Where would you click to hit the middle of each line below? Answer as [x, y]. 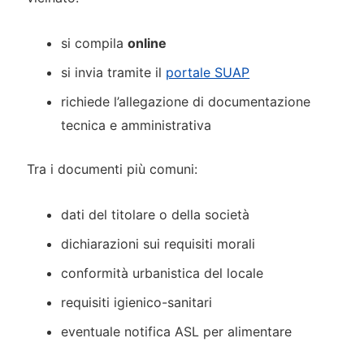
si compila [95, 43]
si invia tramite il [114, 72]
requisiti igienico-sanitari [137, 302]
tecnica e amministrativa [136, 125]
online [147, 43]
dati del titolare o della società [156, 214]
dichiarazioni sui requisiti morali [158, 243]
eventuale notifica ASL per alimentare [177, 331]
